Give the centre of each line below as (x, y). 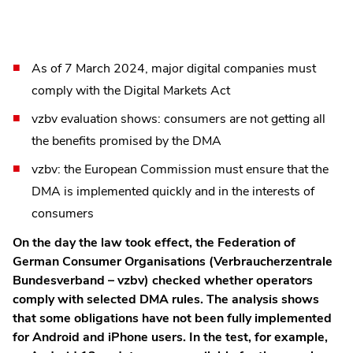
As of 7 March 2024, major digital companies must (174, 68)
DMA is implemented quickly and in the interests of (173, 191)
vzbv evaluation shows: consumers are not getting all (178, 119)
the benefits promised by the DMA (126, 141)
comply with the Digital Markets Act (131, 90)
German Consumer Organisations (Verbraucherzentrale (173, 261)
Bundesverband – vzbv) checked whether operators (163, 280)
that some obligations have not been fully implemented (172, 318)
